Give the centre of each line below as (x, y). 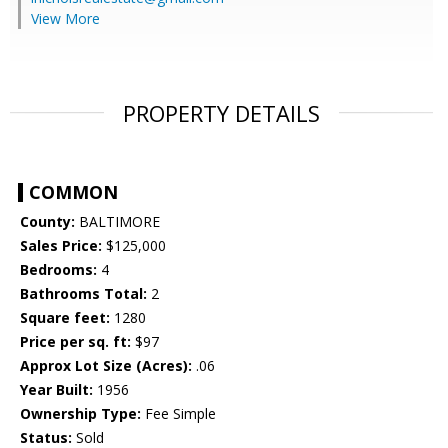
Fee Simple (178, 414)
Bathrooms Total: (83, 294)
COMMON (73, 192)
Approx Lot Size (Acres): (106, 366)
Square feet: (65, 318)
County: (47, 222)
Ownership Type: (80, 414)
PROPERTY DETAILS (221, 113)
